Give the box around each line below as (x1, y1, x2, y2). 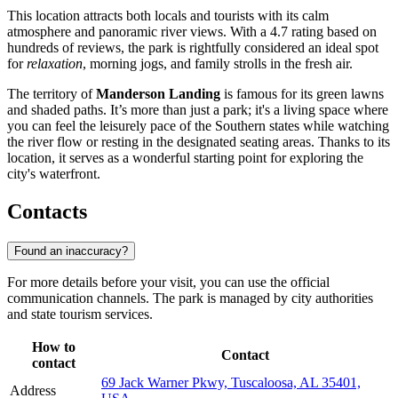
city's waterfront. (7, 166, 100, 182)
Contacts (7, 200, 87, 224)
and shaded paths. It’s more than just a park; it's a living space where (7, 102, 388, 118)
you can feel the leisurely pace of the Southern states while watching (7, 118, 389, 134)
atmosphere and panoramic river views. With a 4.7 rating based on (7, 24, 377, 40)
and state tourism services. (7, 306, 153, 322)
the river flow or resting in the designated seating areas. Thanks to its (7, 134, 390, 150)
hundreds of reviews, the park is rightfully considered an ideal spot (7, 40, 378, 56)
